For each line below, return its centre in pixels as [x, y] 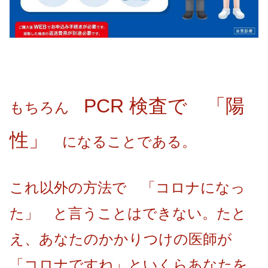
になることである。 [122, 142]
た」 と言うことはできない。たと [128, 213]
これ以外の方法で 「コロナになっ [127, 187]
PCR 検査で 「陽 [164, 106]
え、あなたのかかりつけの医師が [121, 239]
